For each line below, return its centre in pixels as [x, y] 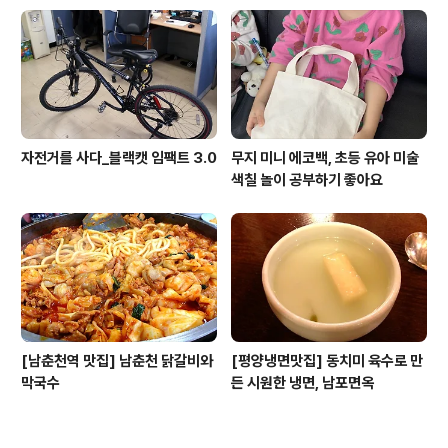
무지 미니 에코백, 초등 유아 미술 [325, 158]
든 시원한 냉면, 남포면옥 [302, 383]
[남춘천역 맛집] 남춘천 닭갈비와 [117, 361]
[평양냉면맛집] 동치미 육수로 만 [327, 361]
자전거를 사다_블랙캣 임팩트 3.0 [119, 158]
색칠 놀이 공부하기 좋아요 [307, 180]
